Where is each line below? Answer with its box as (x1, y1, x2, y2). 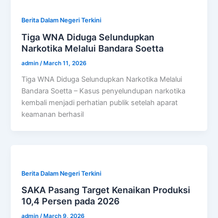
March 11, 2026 (43, 59, 87, 67)
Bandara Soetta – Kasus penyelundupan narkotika (21, 86, 186, 95)
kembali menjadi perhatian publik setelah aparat (21, 98, 178, 107)
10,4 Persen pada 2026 (21, 196, 120, 207)
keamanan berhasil (21, 109, 84, 119)
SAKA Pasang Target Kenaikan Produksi (21, 184, 191, 196)
